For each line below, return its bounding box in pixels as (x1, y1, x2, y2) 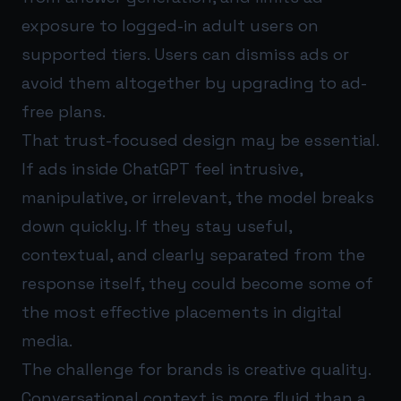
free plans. (21, 100, 106, 122)
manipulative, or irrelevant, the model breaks (21, 186, 374, 208)
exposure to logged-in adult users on (21, 14, 319, 36)
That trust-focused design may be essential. (21, 129, 379, 150)
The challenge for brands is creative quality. (21, 358, 371, 380)
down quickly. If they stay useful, (21, 215, 292, 236)
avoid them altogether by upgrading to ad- (21, 72, 367, 93)
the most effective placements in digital (21, 301, 342, 322)
